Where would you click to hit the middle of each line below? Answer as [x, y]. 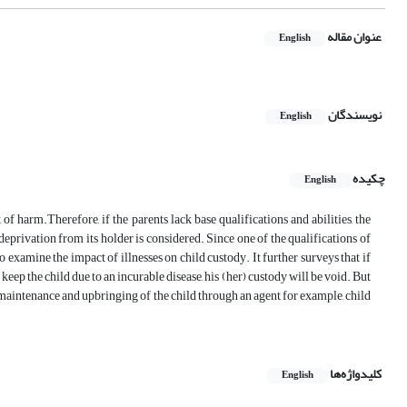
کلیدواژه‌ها [356, 374]
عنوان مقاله [354, 37]
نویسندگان [355, 115]
